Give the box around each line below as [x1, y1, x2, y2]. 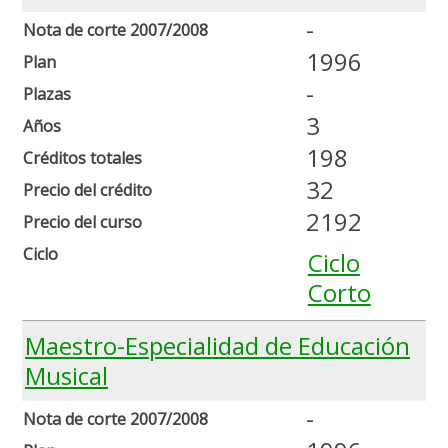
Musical [25, 359, 108, 393]
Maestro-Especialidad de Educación [25, 329, 410, 363]
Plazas [23, 83, 71, 106]
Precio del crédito [23, 179, 152, 202]
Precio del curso [23, 211, 142, 234]
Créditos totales [23, 147, 142, 170]
